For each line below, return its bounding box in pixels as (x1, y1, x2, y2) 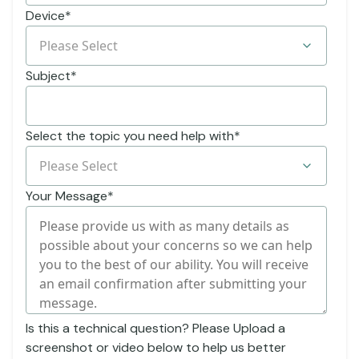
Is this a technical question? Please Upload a (26, 320, 285, 337)
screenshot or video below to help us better (26, 339, 286, 356)
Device (26, 7, 65, 24)
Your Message (26, 188, 107, 204)
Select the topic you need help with (26, 127, 234, 144)
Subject (26, 67, 71, 84)
